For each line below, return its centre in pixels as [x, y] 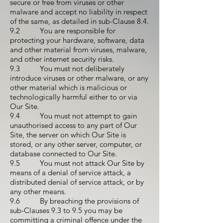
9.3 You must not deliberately [67, 68]
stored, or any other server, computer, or [76, 144]
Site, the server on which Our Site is [68, 135]
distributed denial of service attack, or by [77, 182]
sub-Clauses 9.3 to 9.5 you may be [66, 210]
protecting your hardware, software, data [77, 40]
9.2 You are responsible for [63, 31]
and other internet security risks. [62, 59]
